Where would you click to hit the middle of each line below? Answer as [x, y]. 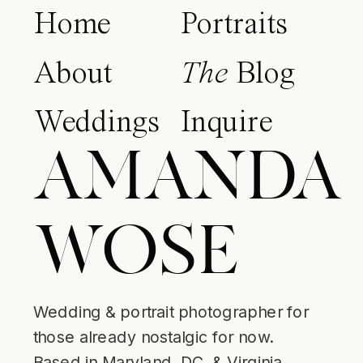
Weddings [97, 124]
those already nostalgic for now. [152, 337]
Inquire [226, 124]
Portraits [234, 25]
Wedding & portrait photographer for [171, 312]
